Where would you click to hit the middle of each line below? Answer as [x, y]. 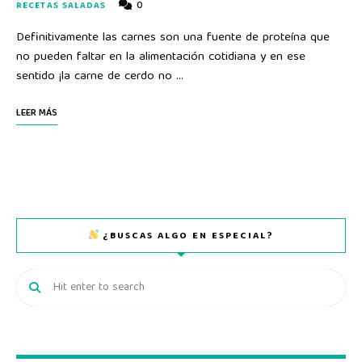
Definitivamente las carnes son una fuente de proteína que [173, 38]
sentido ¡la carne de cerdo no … [100, 76]
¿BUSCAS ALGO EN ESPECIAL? [187, 236]
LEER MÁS [37, 113]
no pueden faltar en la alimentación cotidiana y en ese [161, 57]
